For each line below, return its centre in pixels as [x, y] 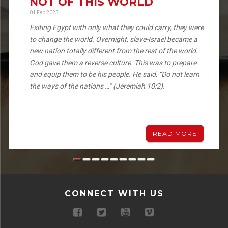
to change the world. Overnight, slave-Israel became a [113, 39]
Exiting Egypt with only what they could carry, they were [117, 28]
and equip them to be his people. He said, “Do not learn [115, 75]
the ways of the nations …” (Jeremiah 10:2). [97, 86]
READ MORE [175, 134]
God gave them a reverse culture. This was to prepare [113, 63]
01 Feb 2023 [44, 13]
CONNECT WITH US [114, 194]
